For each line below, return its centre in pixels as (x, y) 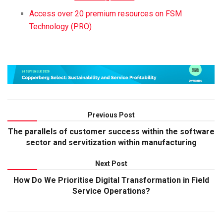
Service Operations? (111, 191)
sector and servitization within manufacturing (111, 142)
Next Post (111, 163)
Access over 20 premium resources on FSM (106, 13)
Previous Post (111, 115)
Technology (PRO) (61, 26)
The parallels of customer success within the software (111, 131)
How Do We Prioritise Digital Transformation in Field (111, 180)
